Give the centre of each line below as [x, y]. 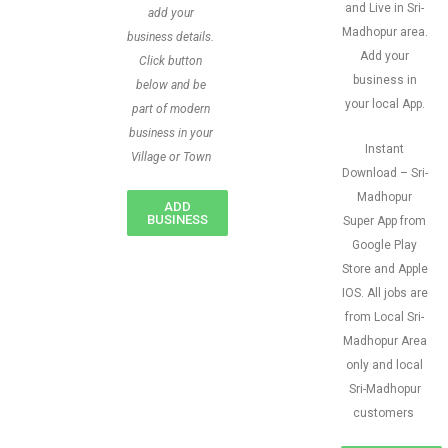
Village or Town [170, 157]
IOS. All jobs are [384, 293]
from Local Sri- [384, 317]
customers [384, 413]
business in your [170, 133]
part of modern [170, 109]
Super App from [384, 221]
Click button [170, 61]
